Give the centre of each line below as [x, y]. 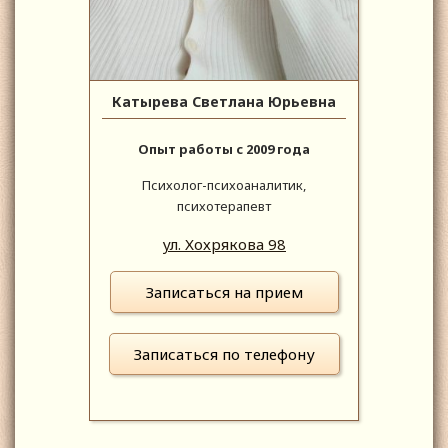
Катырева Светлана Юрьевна [224, 101]
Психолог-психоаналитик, [224, 184]
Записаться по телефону [224, 353]
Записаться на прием [224, 291]
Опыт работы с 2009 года [224, 148]
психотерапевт [224, 205]
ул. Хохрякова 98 [224, 243]
